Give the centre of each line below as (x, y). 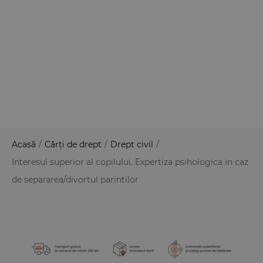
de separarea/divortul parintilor (75, 180)
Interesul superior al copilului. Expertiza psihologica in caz (130, 162)
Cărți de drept (73, 144)
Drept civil (132, 144)
